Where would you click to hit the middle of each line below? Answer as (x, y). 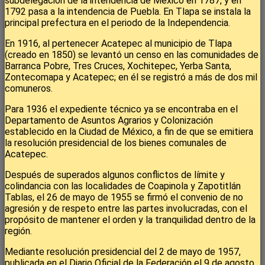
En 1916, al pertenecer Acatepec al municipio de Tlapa (118, 44)
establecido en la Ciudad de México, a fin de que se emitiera (129, 132)
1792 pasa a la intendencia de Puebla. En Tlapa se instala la (128, 12)
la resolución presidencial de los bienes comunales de (116, 143)
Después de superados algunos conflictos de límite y (115, 175)
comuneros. (29, 89)
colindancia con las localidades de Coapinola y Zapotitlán (123, 186)
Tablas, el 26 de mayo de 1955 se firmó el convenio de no (124, 198)
